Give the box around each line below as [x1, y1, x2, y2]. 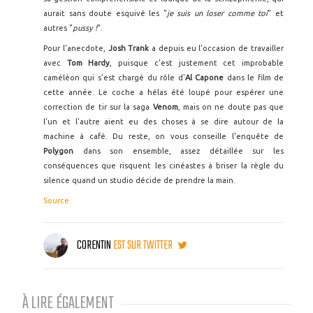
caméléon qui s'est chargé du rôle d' [43, 73, 185, 82]
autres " [43, 24, 73, 32]
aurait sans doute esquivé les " [43, 9, 167, 17]
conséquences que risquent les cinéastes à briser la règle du [43, 161, 284, 170]
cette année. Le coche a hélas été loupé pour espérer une [43, 88, 284, 96]
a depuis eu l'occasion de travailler [149, 44, 284, 52]
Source [43, 196, 69, 205]
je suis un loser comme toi [166, 9, 268, 17]
